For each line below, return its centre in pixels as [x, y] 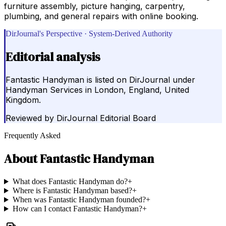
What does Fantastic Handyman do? [70, 182]
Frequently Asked [32, 136]
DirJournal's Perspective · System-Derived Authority [89, 33]
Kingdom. [23, 100]
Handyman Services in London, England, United [97, 90]
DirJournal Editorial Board [106, 118]
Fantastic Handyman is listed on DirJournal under [100, 80]
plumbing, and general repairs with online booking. [101, 16]
